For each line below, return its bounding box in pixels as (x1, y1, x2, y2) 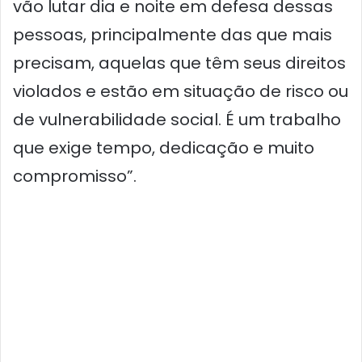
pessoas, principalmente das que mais (13, 23, 332, 46)
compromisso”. (13, 165, 137, 187)
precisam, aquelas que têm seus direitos (13, 52, 346, 74)
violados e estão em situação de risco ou (13, 80, 348, 103)
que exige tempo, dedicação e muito (13, 137, 314, 159)
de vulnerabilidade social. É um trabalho (13, 108, 341, 131)
